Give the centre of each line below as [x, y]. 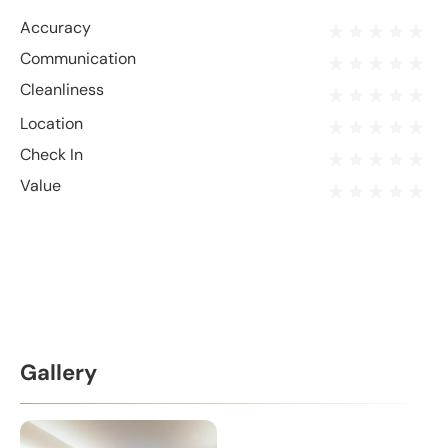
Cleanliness [62, 89]
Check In [51, 154]
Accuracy [55, 27]
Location [51, 123]
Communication [78, 58]
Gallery [58, 373]
